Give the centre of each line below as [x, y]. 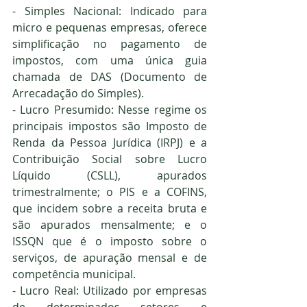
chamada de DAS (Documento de [110, 77]
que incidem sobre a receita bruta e [110, 209]
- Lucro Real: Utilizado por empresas [110, 291]
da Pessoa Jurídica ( [103, 143]
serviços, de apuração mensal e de [110, 258]
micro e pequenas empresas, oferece [110, 28]
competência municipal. [74, 274]
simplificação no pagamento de [110, 44]
